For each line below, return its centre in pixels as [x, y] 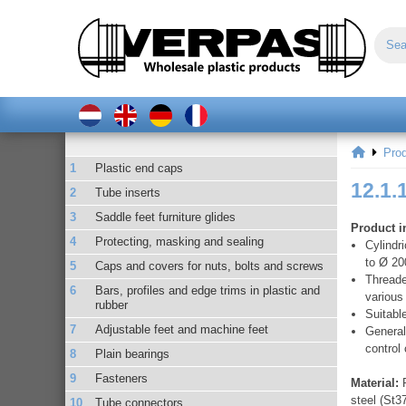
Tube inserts [128, 192]
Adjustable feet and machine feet [182, 329]
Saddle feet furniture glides [166, 217]
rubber [112, 304]
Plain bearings [133, 353]
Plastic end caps [140, 168]
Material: [375, 382]
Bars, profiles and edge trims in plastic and [208, 290]
